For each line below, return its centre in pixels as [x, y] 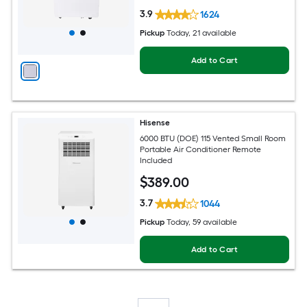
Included [156, 160]
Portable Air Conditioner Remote [201, 149]
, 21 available [213, 33]
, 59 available [213, 222]
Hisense [155, 123]
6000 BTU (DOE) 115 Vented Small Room [213, 138]
